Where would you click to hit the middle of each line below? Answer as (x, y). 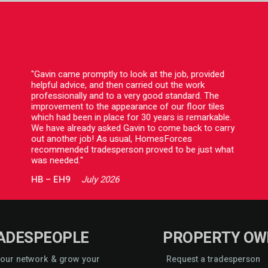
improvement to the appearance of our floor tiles (128, 106)
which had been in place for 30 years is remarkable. (132, 117)
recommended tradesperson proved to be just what (133, 150)
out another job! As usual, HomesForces (112, 139)
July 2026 (100, 179)
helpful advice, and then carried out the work (118, 85)
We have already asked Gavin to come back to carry (133, 128)
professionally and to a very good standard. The (125, 96)
